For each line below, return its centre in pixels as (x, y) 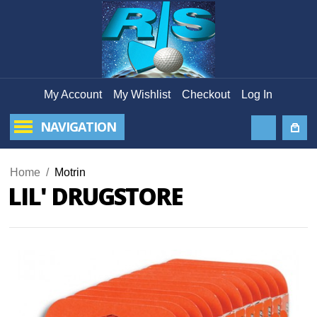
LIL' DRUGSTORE (96, 196)
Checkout (206, 94)
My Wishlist (142, 94)
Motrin (70, 172)
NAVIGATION (78, 127)
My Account (73, 94)
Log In (257, 94)
